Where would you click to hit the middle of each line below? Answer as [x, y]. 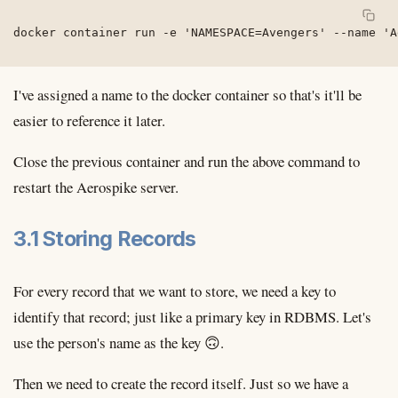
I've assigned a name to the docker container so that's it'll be [187, 95]
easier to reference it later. [89, 121]
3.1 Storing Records [105, 239]
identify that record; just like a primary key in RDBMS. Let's [192, 316]
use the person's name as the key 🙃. [119, 342]
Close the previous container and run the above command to [187, 161]
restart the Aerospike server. [96, 187]
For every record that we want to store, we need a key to [175, 291]
